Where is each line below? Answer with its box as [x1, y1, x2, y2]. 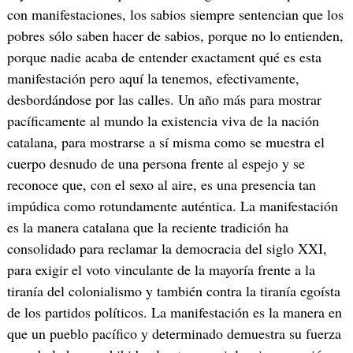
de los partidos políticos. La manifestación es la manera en [6, 303, 342, 322]
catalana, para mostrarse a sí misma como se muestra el [6, 132, 325, 152]
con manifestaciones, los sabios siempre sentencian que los [6, 5, 344, 24]
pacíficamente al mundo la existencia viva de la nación [6, 111, 319, 131]
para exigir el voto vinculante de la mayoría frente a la [6, 260, 315, 280]
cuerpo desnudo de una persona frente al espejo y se [6, 154, 305, 173]
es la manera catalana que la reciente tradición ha [6, 217, 288, 237]
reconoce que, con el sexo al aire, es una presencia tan [6, 175, 316, 195]
